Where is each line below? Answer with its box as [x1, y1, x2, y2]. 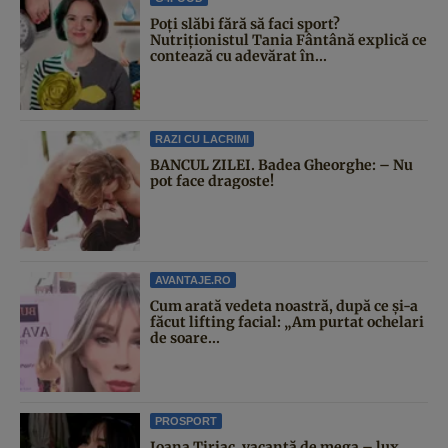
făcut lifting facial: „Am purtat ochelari [150, 312, 424, 331]
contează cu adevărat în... [150, 46, 327, 65]
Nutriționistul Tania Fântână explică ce [150, 30, 427, 49]
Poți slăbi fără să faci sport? [150, 14, 340, 33]
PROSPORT [155, 414, 217, 427]
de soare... [150, 328, 220, 347]
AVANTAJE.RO [155, 273, 231, 286]
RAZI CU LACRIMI [155, 132, 249, 145]
